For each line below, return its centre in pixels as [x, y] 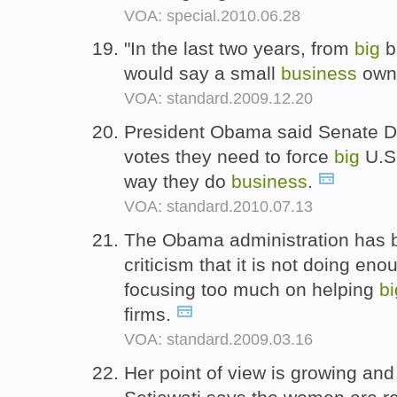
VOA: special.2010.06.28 [212, 16]
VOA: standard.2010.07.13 [218, 207]
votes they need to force [229, 157]
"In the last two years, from [239, 49]
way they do [178, 182]
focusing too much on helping [252, 289]
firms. [150, 314]
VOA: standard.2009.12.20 [218, 99]
